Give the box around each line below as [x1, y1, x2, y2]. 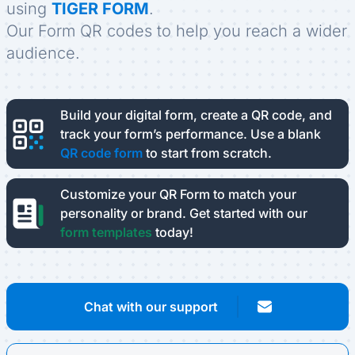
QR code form [60, 145, 143, 162]
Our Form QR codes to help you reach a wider [6, 21, 347, 41]
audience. [6, 44, 80, 63]
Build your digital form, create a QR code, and [60, 107, 332, 124]
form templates [60, 224, 152, 241]
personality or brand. [60, 205, 189, 222]
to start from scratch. [143, 145, 272, 162]
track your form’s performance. [60, 126, 250, 143]
